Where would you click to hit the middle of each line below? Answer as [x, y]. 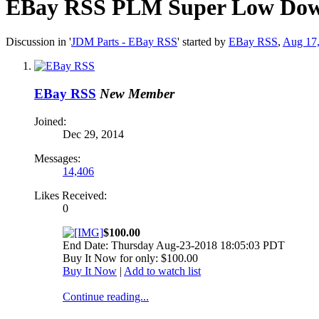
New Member [137, 94]
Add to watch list [162, 271]
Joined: [50, 121]
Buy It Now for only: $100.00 [130, 258]
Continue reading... [106, 296]
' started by [203, 42]
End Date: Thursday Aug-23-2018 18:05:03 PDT [174, 245]
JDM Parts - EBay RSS [124, 42]
